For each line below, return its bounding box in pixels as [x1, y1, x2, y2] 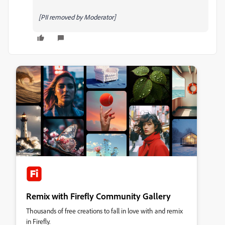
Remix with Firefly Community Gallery [26, 190, 171, 201]
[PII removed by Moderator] [39, 12, 116, 21]
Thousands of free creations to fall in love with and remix [26, 206, 183, 215]
